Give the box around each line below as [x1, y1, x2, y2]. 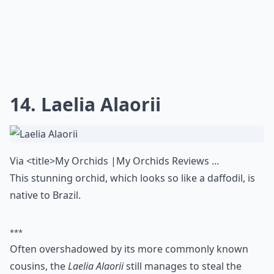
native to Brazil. [10, 188, 81, 202]
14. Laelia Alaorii [10, 92, 161, 117]
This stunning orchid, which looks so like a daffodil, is [10, 171, 255, 185]
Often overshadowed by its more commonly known [10, 242, 248, 256]
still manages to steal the [124, 259, 242, 273]
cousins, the [10, 259, 68, 273]
